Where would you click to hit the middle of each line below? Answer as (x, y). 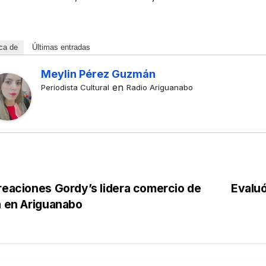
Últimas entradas (61, 47)
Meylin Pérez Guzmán (98, 74)
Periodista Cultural (75, 88)
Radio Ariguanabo (159, 88)
